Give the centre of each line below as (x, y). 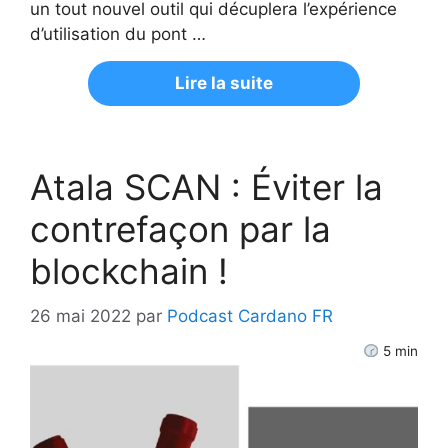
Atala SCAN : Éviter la (206, 187)
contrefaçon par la (180, 229)
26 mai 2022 (80, 315)
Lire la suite (224, 83)
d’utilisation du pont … (118, 34)
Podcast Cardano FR (250, 315)
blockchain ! (129, 271)
